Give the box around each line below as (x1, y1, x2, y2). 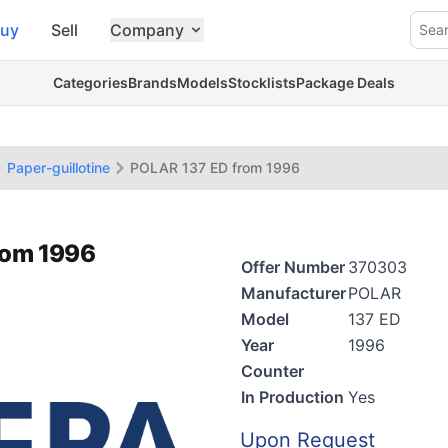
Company (110, 20, 184, 40)
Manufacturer (241, 283, 346, 303)
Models (177, 74, 228, 91)
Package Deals (296, 74, 395, 91)
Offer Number (241, 257, 345, 277)
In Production (241, 387, 344, 407)
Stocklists (228, 74, 296, 91)
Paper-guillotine (7, 159, 110, 176)
